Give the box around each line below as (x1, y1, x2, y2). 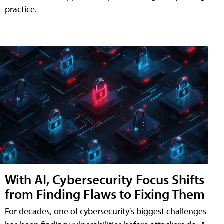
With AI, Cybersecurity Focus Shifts (5, 170, 204, 188)
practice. (5, 3, 37, 15)
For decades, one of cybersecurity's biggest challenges (5, 205, 206, 217)
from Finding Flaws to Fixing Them (5, 185, 205, 203)
